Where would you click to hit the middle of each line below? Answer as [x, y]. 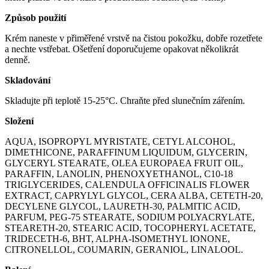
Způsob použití [35, 17]
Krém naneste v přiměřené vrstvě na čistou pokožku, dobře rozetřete [134, 38]
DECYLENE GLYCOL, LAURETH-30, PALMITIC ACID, [122, 206]
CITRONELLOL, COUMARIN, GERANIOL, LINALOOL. [124, 249]
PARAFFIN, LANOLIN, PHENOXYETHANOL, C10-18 [119, 174]
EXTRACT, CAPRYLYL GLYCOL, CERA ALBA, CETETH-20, [134, 195]
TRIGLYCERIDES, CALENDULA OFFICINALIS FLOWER [127, 184]
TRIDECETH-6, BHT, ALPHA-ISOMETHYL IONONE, [117, 238]
